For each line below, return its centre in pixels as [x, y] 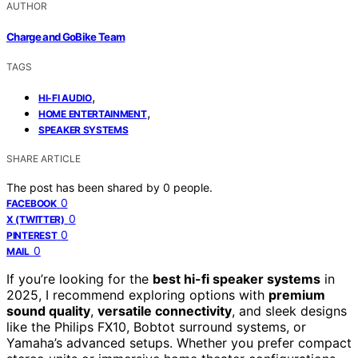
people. [193, 187]
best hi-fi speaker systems [237, 278]
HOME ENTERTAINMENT [93, 113]
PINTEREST [32, 235]
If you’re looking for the [80, 278]
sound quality [48, 310]
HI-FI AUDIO [65, 97]
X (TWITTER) [36, 219]
